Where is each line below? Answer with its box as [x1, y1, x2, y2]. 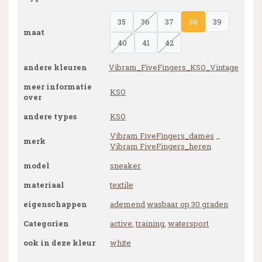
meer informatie [23, 81, 92, 92]
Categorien [23, 218, 69, 229]
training [136, 218, 164, 229]
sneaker [110, 160, 141, 171]
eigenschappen [23, 199, 87, 209]
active [110, 218, 132, 229]
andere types [23, 111, 77, 122]
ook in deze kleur [23, 237, 95, 248]
